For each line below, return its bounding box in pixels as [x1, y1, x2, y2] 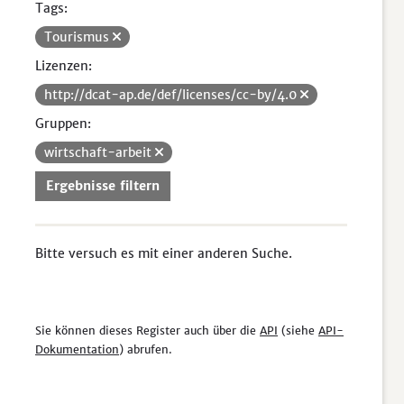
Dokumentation [35, 343, 119, 356]
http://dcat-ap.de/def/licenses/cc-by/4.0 [44, 87, 300, 103]
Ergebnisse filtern [46, 178, 160, 194]
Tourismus [44, 29, 113, 45]
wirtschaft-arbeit [44, 144, 155, 161]
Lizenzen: [35, 58, 92, 74]
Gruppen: [35, 115, 91, 132]
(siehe [278, 324, 318, 337]
